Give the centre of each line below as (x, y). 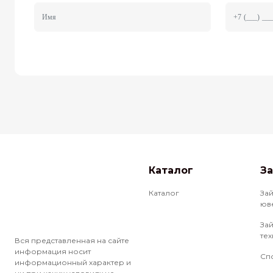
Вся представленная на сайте (72, 240)
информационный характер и (73, 262)
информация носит (53, 251)
